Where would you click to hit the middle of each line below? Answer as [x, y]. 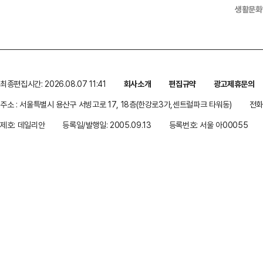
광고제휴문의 [234, 84]
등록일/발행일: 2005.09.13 [107, 125]
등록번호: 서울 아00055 [208, 125]
